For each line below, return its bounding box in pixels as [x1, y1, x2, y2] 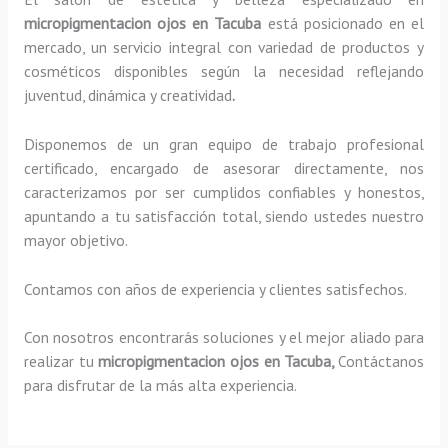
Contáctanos [338, 351, 425, 372]
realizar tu [23, 351, 99, 372]
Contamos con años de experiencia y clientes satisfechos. [23, 278, 410, 299]
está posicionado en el [261, 12, 425, 33]
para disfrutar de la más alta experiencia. [23, 375, 297, 396]
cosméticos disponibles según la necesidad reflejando [23, 60, 425, 81]
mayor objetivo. [23, 229, 143, 250]
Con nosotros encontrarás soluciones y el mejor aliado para [23, 327, 425, 348]
